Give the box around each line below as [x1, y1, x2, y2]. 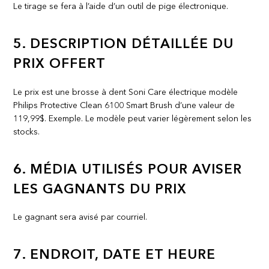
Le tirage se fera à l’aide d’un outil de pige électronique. [13, 2, 229, 11]
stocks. [13, 127, 40, 136]
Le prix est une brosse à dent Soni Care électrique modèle [13, 88, 238, 97]
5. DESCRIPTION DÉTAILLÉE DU [13, 37, 234, 51]
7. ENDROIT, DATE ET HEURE [13, 249, 216, 262]
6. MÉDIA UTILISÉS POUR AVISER [13, 163, 243, 177]
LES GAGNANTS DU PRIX [13, 183, 187, 196]
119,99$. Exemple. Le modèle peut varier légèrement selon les [13, 114, 252, 123]
